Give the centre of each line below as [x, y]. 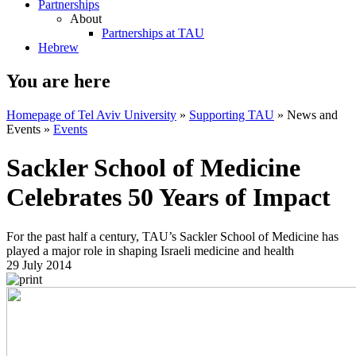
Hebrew [58, 47]
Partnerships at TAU [153, 33]
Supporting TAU [232, 114]
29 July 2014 [39, 265]
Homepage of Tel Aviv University [91, 114]
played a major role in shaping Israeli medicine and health [150, 250]
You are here [58, 81]
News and [312, 114]
